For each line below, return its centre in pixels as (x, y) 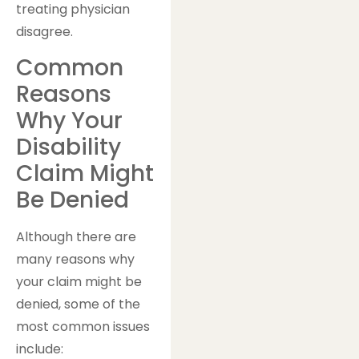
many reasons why (75, 260)
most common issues (83, 327)
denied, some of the (78, 305)
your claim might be (79, 282)
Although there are (76, 237)
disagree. (44, 31)
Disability (69, 147)
